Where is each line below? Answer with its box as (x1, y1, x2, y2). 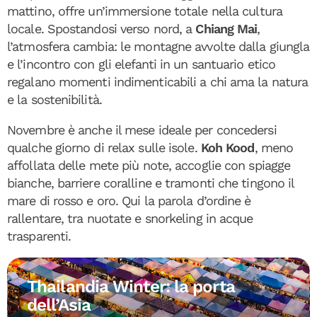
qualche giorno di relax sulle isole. (7, 140, 201, 155)
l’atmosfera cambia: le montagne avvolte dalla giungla (7, 39, 310, 54)
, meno (254, 140, 294, 155)
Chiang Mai (195, 21, 258, 36)
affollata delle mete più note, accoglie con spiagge (7, 158, 291, 173)
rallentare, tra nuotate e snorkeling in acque (7, 211, 253, 226)
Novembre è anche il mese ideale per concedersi (7, 122, 277, 137)
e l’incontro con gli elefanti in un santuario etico (7, 57, 276, 71)
